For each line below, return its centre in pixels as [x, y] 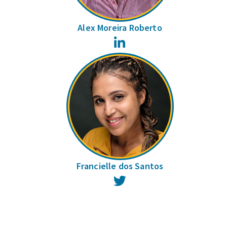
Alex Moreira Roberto [120, 28]
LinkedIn [139, 41]
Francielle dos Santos [120, 166]
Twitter [139, 179]
